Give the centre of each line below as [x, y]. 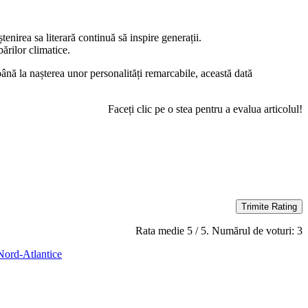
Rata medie [161, 231]
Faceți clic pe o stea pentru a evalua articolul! [205, 109]
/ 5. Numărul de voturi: [245, 231]
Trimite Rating [269, 207]
